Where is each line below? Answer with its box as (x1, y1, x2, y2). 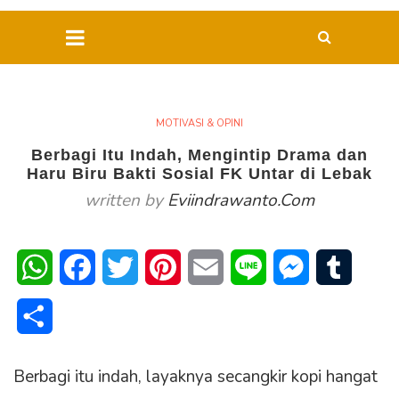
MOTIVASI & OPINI (156, 117, 243, 131)
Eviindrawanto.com (167, 189, 314, 213)
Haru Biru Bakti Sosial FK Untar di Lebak (27, 165, 372, 183)
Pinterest (181, 257, 239, 278)
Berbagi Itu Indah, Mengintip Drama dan (31, 146, 368, 165)
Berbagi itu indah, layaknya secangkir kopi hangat (13, 365, 378, 389)
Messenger (309, 257, 379, 278)
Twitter (138, 257, 183, 278)
